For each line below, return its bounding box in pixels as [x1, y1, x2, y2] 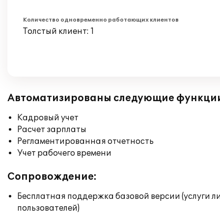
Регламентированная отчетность [17, 137, 154, 146]
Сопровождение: [7, 171, 97, 183]
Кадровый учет [17, 113, 79, 123]
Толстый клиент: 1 [23, 27, 94, 36]
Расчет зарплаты [17, 125, 86, 135]
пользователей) [17, 203, 80, 213]
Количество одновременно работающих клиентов [23, 17, 179, 23]
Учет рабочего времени [17, 148, 111, 158]
